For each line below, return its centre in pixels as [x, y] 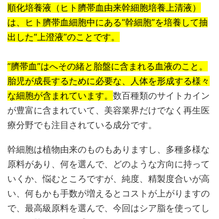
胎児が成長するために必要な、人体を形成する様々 [109, 81]
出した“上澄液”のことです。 [64, 37]
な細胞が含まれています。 [60, 96]
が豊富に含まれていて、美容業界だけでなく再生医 [109, 110]
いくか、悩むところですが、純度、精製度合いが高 [109, 179]
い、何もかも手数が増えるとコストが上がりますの [109, 194]
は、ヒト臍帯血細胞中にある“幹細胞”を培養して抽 [108, 22]
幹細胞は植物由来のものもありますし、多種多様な [109, 150]
